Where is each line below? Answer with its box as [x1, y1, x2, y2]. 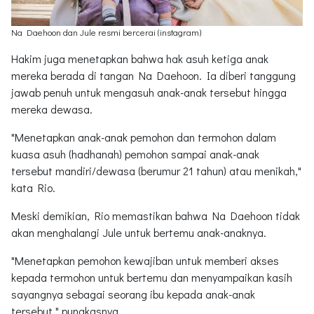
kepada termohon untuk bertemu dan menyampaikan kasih [11, 270, 292, 285]
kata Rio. [11, 180, 55, 196]
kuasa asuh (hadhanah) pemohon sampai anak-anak [11, 146, 259, 162]
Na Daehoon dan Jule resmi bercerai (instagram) [11, 27, 201, 39]
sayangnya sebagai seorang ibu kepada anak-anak [11, 287, 255, 302]
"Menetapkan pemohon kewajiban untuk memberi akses [11, 253, 279, 268]
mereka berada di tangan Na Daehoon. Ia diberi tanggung [11, 68, 296, 83]
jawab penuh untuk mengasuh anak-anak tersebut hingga [11, 85, 287, 100]
